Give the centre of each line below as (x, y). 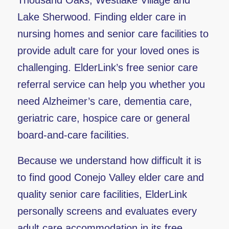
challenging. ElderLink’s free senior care (107, 67)
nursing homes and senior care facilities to (113, 34)
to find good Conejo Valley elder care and (110, 177)
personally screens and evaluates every (107, 211)
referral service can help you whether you (111, 84)
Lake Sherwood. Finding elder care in (101, 17)
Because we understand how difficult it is (109, 161)
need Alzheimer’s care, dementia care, (105, 101)
